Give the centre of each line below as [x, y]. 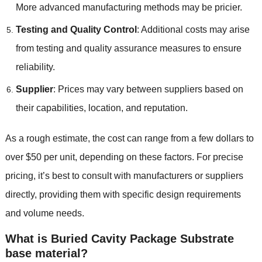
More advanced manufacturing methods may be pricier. [129, 7]
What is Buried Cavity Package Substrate [119, 238]
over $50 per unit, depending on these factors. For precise [124, 157]
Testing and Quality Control [76, 29]
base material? [46, 253]
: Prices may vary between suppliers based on [148, 89]
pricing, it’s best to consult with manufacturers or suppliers [124, 175]
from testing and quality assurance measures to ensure [128, 48]
